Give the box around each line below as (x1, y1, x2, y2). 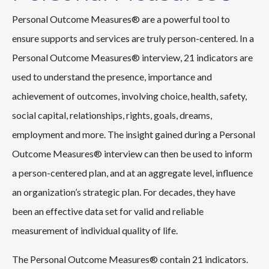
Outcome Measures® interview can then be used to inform (12, 148, 252, 160)
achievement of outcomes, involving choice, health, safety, (12, 90, 247, 102)
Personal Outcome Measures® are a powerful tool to (12, 13, 230, 25)
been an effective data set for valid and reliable (12, 205, 204, 217)
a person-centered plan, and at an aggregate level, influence (12, 167, 253, 179)
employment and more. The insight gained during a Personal (12, 128, 255, 141)
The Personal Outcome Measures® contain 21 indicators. (12, 253, 248, 265)
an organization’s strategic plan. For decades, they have (12, 186, 235, 198)
